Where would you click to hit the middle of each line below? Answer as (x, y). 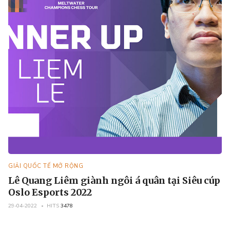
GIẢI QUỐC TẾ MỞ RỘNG (46, 166)
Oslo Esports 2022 (50, 192)
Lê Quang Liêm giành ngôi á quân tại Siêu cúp (114, 180)
